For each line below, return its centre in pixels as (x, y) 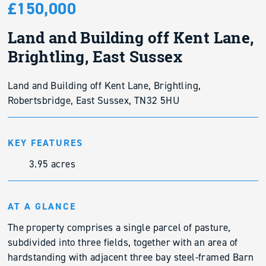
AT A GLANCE (42, 206)
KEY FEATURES (45, 143)
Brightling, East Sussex (95, 57)
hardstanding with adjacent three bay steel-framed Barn (131, 257)
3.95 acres (52, 164)
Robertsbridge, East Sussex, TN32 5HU (94, 100)
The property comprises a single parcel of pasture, (119, 227)
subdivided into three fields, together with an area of (123, 242)
